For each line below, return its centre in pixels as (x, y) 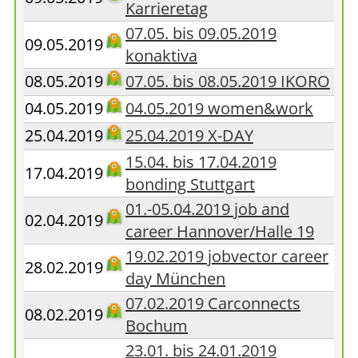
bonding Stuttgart (190, 184)
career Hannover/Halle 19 (220, 231)
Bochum (157, 326)
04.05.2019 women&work (219, 108)
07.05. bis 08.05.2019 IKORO (228, 81)
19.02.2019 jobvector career (227, 256)
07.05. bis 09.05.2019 (201, 33)
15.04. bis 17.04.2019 (201, 162)
